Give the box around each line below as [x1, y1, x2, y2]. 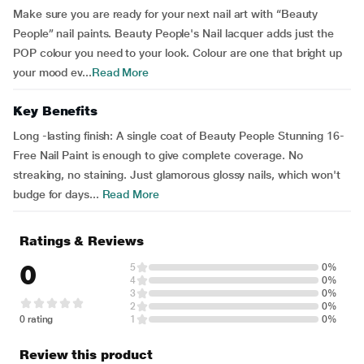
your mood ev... [13, 66, 92, 79]
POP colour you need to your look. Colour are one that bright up [13, 46, 342, 59]
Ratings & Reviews [19, 233, 144, 249]
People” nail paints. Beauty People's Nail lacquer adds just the [13, 27, 334, 40]
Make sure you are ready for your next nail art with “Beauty [13, 7, 318, 20]
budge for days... [13, 188, 99, 201]
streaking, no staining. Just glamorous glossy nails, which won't [13, 168, 340, 181]
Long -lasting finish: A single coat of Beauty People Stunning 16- [13, 129, 344, 142]
